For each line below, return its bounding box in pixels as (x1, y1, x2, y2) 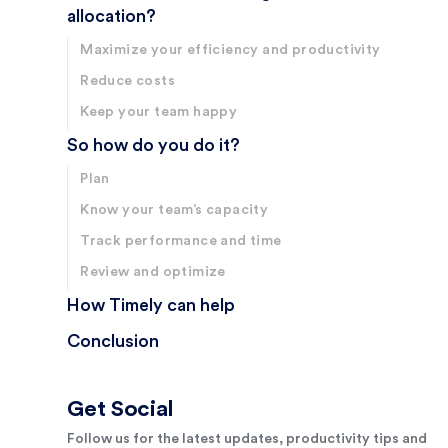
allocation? (67, 8, 157, 26)
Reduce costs (80, 74, 175, 89)
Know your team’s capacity (80, 203, 269, 218)
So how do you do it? (67, 137, 241, 155)
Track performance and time (80, 234, 282, 249)
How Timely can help (67, 297, 236, 315)
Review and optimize (80, 265, 226, 280)
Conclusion (67, 333, 160, 351)
